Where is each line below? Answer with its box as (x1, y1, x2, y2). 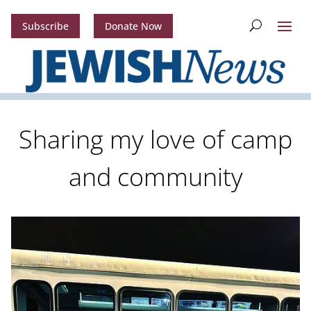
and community (68, 160, 243, 194)
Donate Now (104, 19, 162, 33)
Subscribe (22, 19, 69, 33)
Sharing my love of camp (19, 122, 292, 157)
